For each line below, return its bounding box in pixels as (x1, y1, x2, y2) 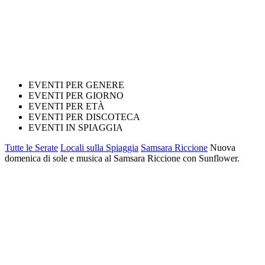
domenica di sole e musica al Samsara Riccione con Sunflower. (5, 153, 240, 163)
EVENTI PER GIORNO (28, 91, 124, 101)
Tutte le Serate (5, 143, 58, 153)
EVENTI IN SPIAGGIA (28, 122, 123, 132)
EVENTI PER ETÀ (28, 101, 105, 111)
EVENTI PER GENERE (28, 80, 124, 90)
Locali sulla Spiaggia (60, 143, 138, 153)
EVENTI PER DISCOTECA (28, 112, 140, 122)
